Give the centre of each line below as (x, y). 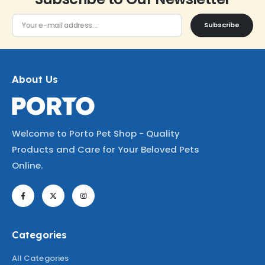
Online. (27, 165)
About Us (35, 79)
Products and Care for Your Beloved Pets (106, 149)
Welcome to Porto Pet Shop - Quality (96, 133)
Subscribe (222, 25)
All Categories (40, 258)
